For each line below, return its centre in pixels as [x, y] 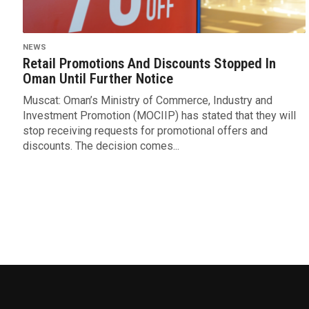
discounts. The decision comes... [101, 146]
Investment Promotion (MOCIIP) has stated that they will [159, 116]
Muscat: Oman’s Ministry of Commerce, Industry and [147, 101]
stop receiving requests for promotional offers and [145, 131]
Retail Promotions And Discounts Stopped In [149, 64]
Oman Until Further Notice [98, 79]
